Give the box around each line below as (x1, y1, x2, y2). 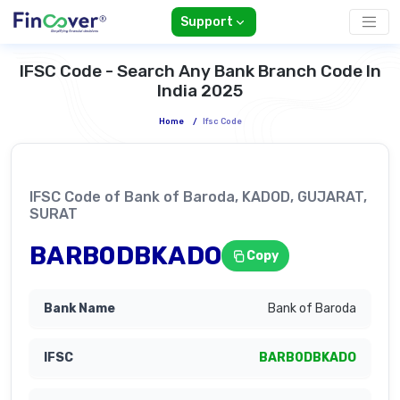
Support (179, 14, 233, 30)
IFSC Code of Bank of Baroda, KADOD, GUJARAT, (29, 188, 367, 206)
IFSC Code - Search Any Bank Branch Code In (19, 61, 381, 82)
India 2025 (157, 80, 243, 102)
